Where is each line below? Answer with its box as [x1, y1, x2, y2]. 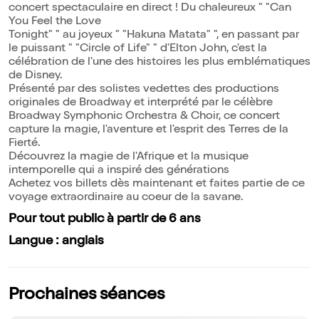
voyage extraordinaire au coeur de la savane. [9, 192, 244, 204]
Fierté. [9, 138, 41, 150]
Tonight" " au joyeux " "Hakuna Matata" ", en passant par [9, 30, 299, 42]
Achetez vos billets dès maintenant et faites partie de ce [9, 179, 305, 191]
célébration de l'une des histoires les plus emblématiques [9, 57, 310, 69]
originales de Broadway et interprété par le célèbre [9, 98, 273, 110]
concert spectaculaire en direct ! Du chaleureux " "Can [9, 3, 291, 15]
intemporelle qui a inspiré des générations [9, 165, 229, 177]
